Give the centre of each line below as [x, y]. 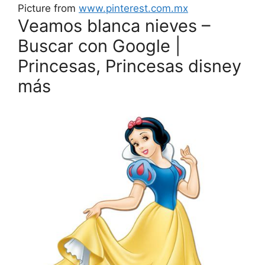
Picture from [48, 9]
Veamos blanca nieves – [114, 26]
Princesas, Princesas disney [130, 66]
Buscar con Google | [99, 46]
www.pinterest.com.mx [133, 9]
